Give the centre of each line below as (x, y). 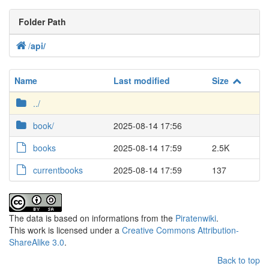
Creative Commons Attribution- (180, 230)
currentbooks (58, 170)
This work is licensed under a (65, 230)
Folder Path (42, 22)
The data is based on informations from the (92, 218)
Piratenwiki (196, 218)
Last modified (142, 80)
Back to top (239, 260)
